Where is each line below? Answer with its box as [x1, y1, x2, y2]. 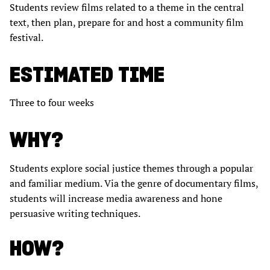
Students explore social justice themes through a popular [10, 162, 253, 175]
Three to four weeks [10, 96, 94, 110]
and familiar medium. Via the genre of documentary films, [10, 177, 258, 190]
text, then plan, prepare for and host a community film [10, 16, 243, 30]
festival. [10, 31, 43, 45]
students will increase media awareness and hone [10, 192, 222, 206]
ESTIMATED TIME [10, 61, 165, 89]
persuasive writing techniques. [10, 207, 140, 221]
